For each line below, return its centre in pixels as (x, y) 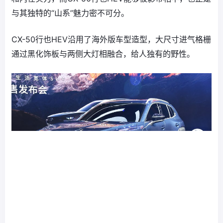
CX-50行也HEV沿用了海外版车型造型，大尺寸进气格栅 (111, 39)
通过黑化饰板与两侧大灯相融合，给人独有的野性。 (103, 54)
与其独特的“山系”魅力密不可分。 (70, 13)
